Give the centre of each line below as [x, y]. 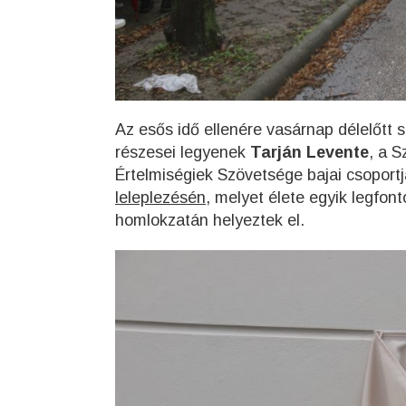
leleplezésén [160, 198]
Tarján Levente [309, 153]
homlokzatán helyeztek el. [210, 221]
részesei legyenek [183, 153]
